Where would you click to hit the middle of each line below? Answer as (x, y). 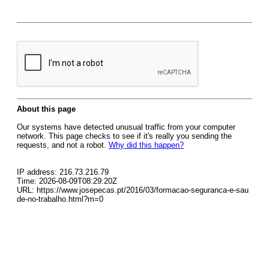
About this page (46, 109)
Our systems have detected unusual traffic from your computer (126, 127)
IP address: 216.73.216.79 (63, 172)
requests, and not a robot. (63, 145)
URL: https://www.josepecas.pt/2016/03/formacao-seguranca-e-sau (133, 190)
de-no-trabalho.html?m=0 (60, 199)
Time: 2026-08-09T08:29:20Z (67, 181)
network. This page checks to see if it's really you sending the (124, 136)
